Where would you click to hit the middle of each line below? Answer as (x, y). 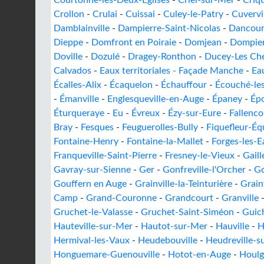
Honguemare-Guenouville (107, 255)
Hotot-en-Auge (199, 255)
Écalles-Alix (77, 85)
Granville (240, 198)
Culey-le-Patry (193, 14)
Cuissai (140, 14)
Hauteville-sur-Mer (93, 226)
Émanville (79, 99)
